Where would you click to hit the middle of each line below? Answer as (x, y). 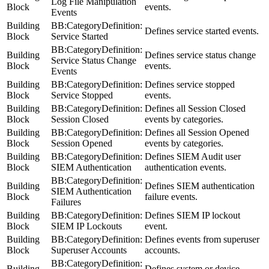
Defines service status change (200, 55)
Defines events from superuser (202, 239)
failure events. (171, 196)
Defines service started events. (202, 31)
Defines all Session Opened (197, 132)
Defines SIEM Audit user (193, 156)
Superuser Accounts (89, 250)
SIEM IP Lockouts (86, 226)
